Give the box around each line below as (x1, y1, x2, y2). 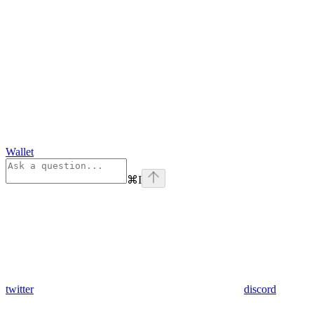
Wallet (6, 146, 34, 158)
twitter (6, 283, 34, 295)
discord (244, 283, 276, 295)
